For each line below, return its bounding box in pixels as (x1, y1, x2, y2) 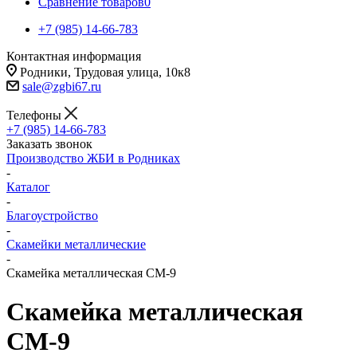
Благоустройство (6, 209, 98, 222)
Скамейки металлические (6, 237, 146, 251)
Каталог (6, 180, 50, 194)
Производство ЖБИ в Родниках (6, 151, 180, 165)
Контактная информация (6, 49, 141, 63)
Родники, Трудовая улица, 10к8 (20, 65, 190, 79)
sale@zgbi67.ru (22, 80, 101, 93)
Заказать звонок (6, 137, 92, 151)
